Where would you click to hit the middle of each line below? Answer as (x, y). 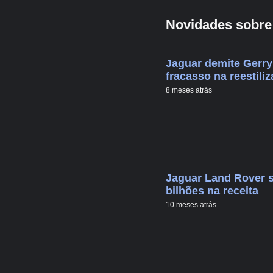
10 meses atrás (191, 205)
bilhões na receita (212, 191)
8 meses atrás (189, 90)
